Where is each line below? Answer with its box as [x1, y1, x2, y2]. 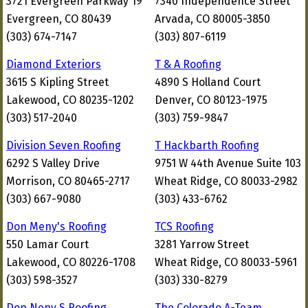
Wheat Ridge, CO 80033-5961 [155, 256, 297, 269]
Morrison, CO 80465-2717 [6, 175, 130, 188]
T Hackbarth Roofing [155, 139, 259, 152]
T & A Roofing [155, 58, 221, 71]
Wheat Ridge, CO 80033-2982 [155, 175, 298, 188]
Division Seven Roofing [6, 139, 121, 152]
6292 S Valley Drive [6, 157, 100, 170]
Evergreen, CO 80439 [6, 12, 111, 25]
